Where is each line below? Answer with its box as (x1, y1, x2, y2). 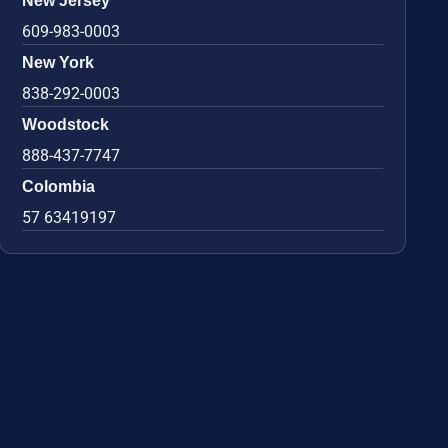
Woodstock (22, 116, 110, 134)
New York (22, 54, 95, 72)
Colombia (22, 178, 96, 196)
